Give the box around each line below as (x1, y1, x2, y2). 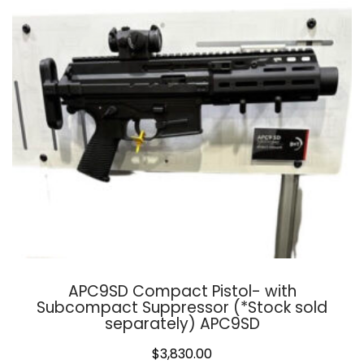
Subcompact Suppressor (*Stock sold (37, 297, 327, 319)
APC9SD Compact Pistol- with (67, 280, 297, 303)
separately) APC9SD (104, 313, 260, 336)
